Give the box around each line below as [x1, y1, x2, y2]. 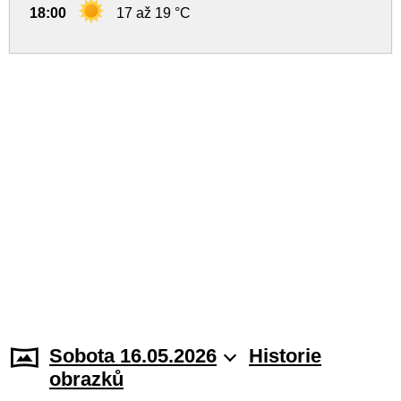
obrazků [49, 368, 124, 390]
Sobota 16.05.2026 [49, 345, 217, 367]
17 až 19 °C [116, 5, 191, 21]
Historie [249, 345, 321, 367]
